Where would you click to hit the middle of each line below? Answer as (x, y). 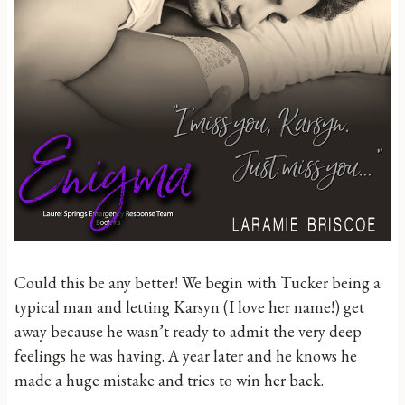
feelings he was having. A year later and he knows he (186, 356)
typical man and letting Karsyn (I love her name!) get (189, 307)
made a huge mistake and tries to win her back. (169, 380)
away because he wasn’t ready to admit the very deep (188, 331)
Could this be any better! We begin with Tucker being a (198, 283)
